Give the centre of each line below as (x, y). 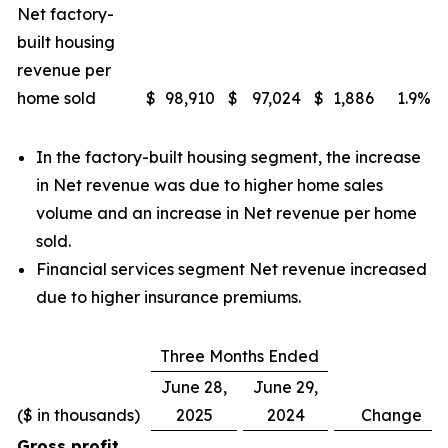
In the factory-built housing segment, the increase (228, 157)
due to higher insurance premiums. (168, 297)
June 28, (194, 387)
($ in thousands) (78, 415)
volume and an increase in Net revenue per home (226, 213)
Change (391, 415)
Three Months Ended (239, 356)
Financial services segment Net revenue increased (231, 269)
